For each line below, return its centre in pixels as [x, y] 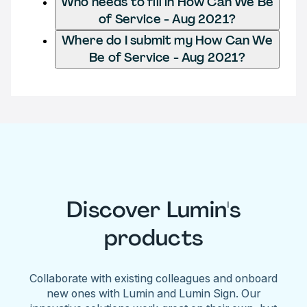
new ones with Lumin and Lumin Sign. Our [153, 293]
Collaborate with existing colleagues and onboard [153, 278]
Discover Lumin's [153, 210]
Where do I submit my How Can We [167, 40]
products [153, 238]
